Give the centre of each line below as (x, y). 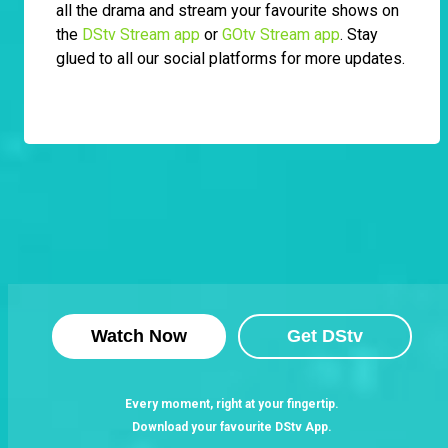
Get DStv (325, 336)
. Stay (359, 35)
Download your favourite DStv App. (232, 427)
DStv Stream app (141, 35)
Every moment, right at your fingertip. (232, 404)
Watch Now (139, 336)
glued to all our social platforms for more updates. (230, 59)
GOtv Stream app (281, 35)
